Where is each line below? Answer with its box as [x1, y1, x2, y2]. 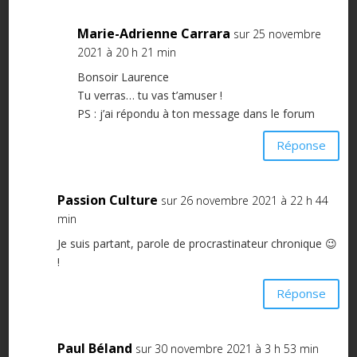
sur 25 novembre [233, 25, 321, 41]
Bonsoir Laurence [76, 69, 169, 84]
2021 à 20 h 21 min [76, 44, 176, 60]
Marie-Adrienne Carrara [76, 24, 230, 42]
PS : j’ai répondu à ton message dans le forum [76, 105, 315, 121]
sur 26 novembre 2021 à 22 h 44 [160, 192, 328, 208]
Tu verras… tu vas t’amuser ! [76, 87, 222, 103]
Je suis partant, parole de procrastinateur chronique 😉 [57, 235, 337, 251]
